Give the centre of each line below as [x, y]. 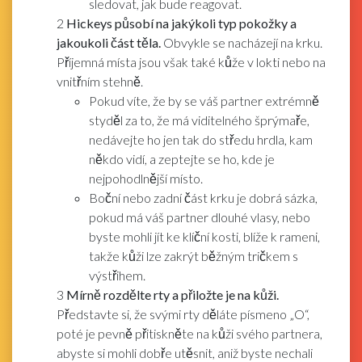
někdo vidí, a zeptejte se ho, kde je [182, 158]
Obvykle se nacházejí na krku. [242, 42]
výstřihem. [117, 275]
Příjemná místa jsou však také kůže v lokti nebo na [191, 61]
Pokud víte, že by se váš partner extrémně [204, 100]
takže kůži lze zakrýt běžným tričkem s [194, 255]
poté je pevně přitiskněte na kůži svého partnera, [189, 333]
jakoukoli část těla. [109, 42]
